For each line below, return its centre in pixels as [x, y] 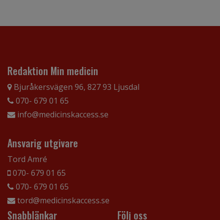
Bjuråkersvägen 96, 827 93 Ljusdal [76, 87]
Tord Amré [27, 159]
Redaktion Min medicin [53, 70]
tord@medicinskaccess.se [62, 200]
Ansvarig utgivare [43, 143]
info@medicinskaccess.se [62, 114]
